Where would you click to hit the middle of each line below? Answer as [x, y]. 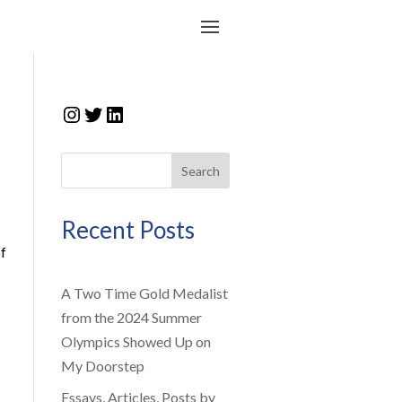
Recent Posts [127, 230]
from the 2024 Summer [131, 318]
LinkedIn [145, 113]
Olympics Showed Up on [135, 342]
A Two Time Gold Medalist [144, 293]
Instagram [109, 113]
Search [201, 170]
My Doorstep [102, 366]
